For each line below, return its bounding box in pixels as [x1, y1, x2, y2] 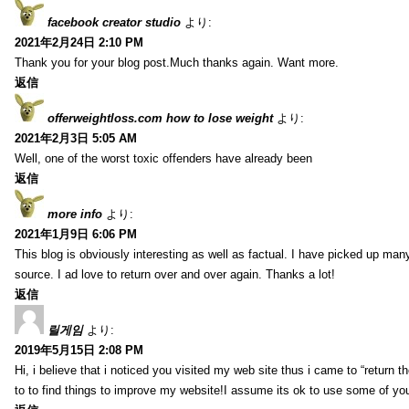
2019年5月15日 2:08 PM [15, 342, 143, 357]
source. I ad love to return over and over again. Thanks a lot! [15, 267, 335, 281]
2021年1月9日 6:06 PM [15, 226, 137, 241]
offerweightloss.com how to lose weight [47, 110, 273, 125]
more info [47, 206, 102, 221]
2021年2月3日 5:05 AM [15, 131, 137, 145]
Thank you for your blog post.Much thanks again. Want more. [15, 55, 339, 69]
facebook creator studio [47, 15, 181, 29]
